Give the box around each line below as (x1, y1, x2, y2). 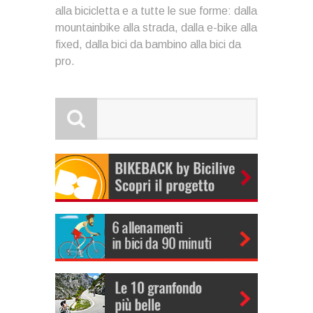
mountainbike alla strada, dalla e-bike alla (55, 22, 257, 34)
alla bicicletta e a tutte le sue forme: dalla (55, 5, 257, 17)
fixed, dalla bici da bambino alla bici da (55, 38, 241, 51)
